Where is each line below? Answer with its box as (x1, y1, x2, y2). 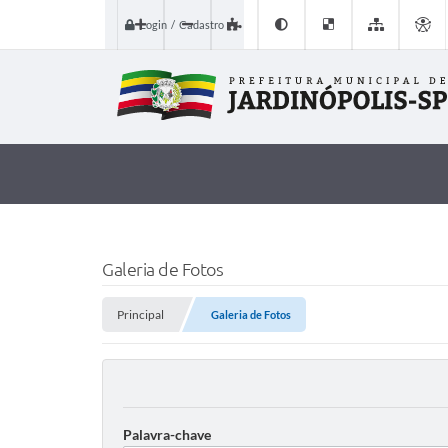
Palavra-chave (123, 425, 211, 443)
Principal (117, 306, 164, 322)
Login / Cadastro (140, 18, 224, 31)
